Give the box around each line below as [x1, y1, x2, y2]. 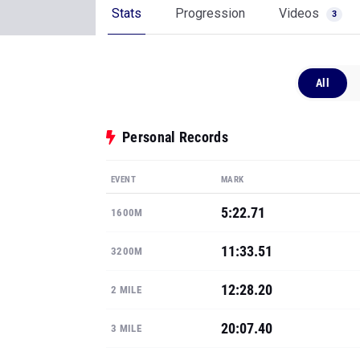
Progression [175, 6, 245, 21]
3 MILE [111, 322, 141, 334]
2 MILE [111, 284, 141, 296]
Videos [279, 6, 322, 21]
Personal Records [122, 129, 228, 145]
